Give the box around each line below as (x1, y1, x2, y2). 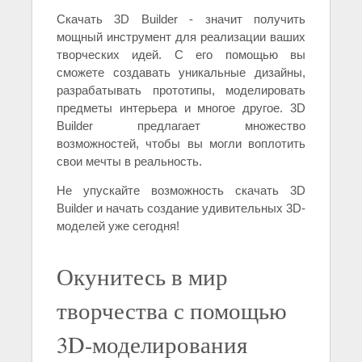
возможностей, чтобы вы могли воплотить (57, 137, 305, 151)
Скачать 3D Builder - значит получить (57, 12, 305, 27)
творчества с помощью (57, 295, 287, 326)
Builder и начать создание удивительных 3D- (57, 201, 305, 216)
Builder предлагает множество (57, 119, 305, 133)
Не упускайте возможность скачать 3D (57, 183, 305, 198)
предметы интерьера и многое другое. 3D (57, 101, 305, 116)
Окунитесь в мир (57, 261, 228, 293)
